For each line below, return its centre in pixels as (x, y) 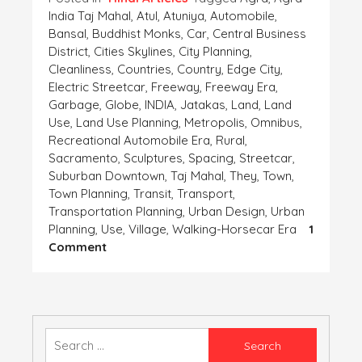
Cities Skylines (133, 52)
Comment (78, 247)
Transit (152, 194)
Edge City (254, 69)
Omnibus (275, 123)
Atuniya (184, 16)
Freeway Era (240, 87)
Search (335, 335)
